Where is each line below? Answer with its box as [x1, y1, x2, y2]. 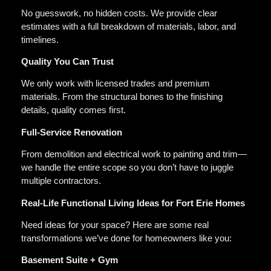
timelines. [21, 34, 59, 45]
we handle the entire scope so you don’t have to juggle [21, 162, 233, 173]
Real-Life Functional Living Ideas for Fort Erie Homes [21, 197, 245, 208]
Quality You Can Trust [21, 56, 114, 67]
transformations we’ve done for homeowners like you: [21, 233, 232, 244]
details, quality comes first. [21, 105, 126, 116]
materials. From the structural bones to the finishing [21, 91, 223, 102]
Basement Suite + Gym [21, 255, 118, 266]
